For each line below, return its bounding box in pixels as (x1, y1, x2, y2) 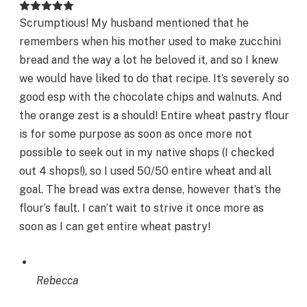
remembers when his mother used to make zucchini (19, 35, 281, 49)
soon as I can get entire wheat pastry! (19, 220, 210, 234)
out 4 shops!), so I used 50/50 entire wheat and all (19, 164, 271, 178)
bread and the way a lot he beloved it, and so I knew (19, 53, 278, 67)
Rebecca (36, 273, 78, 287)
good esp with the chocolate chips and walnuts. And (19, 90, 282, 104)
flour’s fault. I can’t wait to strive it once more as (19, 201, 264, 215)
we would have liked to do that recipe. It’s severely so (19, 72, 289, 86)
